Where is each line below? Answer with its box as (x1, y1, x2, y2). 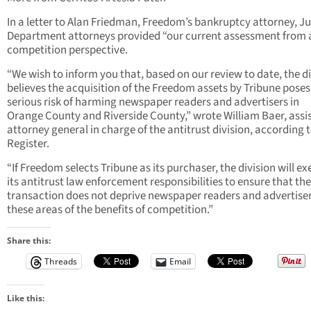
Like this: (7, 292, 44, 305)
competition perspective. (7, 42, 128, 59)
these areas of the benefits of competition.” (7, 201, 213, 219)
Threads (44, 255, 77, 268)
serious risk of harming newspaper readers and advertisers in (7, 94, 299, 111)
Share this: (7, 235, 51, 247)
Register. (7, 135, 49, 153)
